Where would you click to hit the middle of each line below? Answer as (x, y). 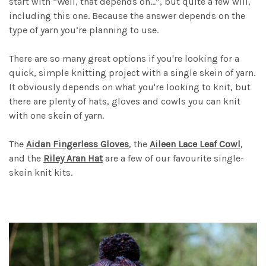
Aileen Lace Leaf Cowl (195, 144)
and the (26, 158)
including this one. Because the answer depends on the (127, 15)
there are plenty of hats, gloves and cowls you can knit (125, 101)
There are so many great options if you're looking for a (124, 58)
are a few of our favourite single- (173, 158)
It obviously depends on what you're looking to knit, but (130, 87)
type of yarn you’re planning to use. (84, 30)
